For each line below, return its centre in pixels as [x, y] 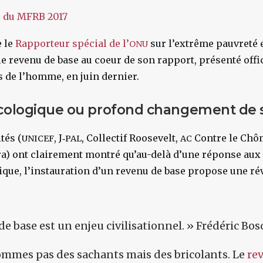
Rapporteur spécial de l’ [72, 43]
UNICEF [38, 139]
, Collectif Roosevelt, [131, 138]
